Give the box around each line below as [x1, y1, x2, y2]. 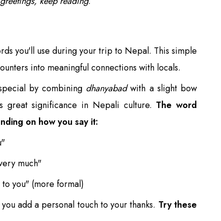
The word [156, 98, 197, 111]
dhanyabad [86, 81, 127, 95]
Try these [158, 198, 197, 211]
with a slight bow [127, 81, 197, 95]
